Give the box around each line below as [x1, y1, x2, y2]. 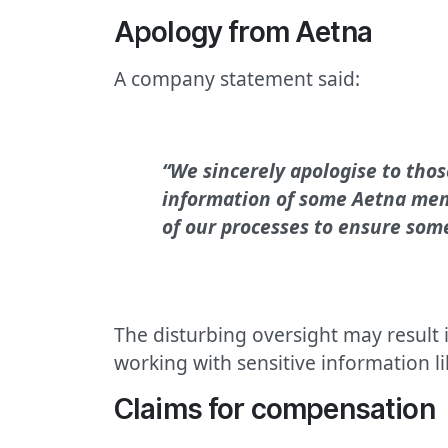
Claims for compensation [114, 392, 435, 427]
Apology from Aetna [114, 15, 372, 50]
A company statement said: [114, 65, 360, 93]
